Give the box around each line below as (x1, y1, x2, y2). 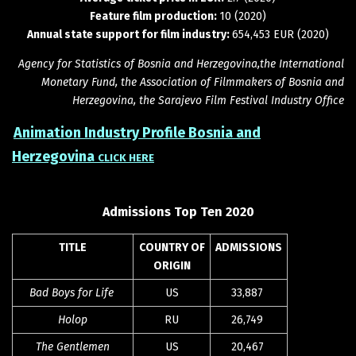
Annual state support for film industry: (27, 27, 232, 41)
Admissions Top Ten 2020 (102, 203, 254, 219)
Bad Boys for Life (29, 285, 114, 300)
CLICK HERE (98, 151, 154, 164)
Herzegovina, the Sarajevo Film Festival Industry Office (72, 93, 344, 107)
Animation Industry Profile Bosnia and (14, 123, 261, 141)
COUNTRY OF (138, 240, 205, 254)
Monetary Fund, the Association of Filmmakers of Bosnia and (41, 75, 344, 89)
